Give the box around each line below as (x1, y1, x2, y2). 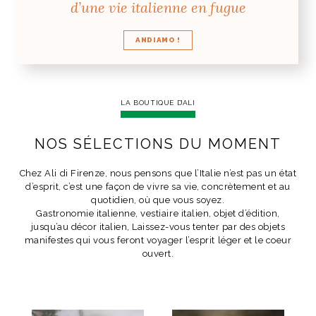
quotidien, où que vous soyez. (91, 195, 225, 205)
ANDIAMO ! (135, 36, 181, 44)
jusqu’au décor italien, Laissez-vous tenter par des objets (30, 221, 286, 232)
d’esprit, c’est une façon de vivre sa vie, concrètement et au (25, 181, 291, 192)
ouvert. (142, 248, 174, 259)
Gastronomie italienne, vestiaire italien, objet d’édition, (36, 208, 280, 219)
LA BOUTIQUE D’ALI (121, 99, 195, 107)
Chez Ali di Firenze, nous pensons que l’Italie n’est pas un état (19, 168, 297, 178)
